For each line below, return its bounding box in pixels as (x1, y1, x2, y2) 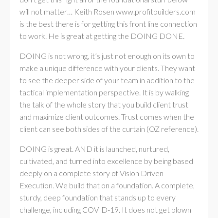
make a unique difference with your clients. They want (19, 63, 195, 73)
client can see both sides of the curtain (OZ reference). (19, 124, 199, 133)
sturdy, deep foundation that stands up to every (19, 193, 176, 202)
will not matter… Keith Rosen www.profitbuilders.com (19, 7, 196, 16)
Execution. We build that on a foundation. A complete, (19, 181, 195, 190)
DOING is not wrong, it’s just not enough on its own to (19, 51, 195, 60)
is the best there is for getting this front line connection (19, 19, 197, 28)
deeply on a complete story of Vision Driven (19, 168, 163, 178)
